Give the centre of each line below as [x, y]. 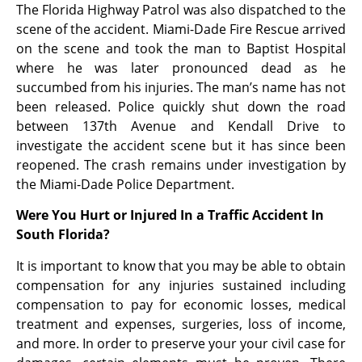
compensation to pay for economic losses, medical [181, 304]
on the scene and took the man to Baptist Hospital [181, 48]
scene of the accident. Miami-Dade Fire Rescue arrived [181, 29]
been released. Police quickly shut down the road [181, 107]
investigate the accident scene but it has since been [181, 145]
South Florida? [63, 235]
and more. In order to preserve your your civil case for [181, 343]
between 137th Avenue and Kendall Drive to [181, 126]
